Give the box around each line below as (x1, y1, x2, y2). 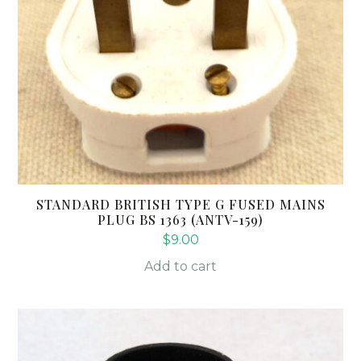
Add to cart (144, 258, 217, 274)
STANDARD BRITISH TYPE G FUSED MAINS (35, 195, 326, 213)
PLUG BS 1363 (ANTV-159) (98, 210, 263, 228)
